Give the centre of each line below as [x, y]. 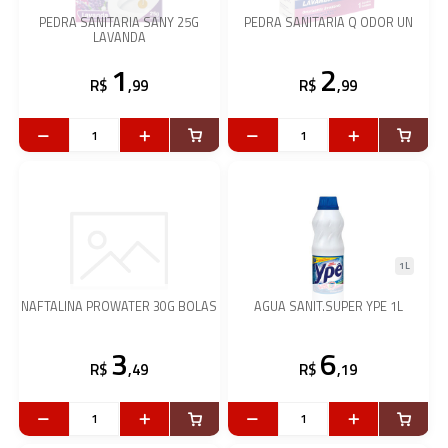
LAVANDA [119, 38]
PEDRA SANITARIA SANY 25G [119, 23]
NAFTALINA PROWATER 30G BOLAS [119, 306]
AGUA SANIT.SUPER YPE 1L [328, 306]
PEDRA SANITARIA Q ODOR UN [328, 23]
